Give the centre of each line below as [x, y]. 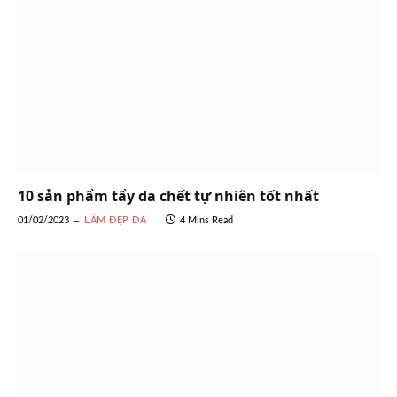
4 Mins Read [206, 221]
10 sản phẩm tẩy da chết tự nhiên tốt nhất [168, 196]
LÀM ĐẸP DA [116, 221]
